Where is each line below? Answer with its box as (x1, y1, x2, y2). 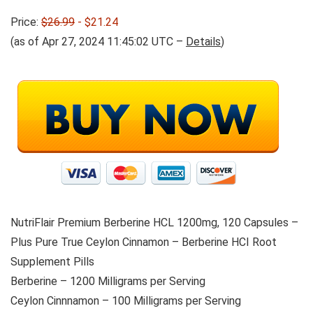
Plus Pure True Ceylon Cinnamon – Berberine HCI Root (10, 235, 277, 249)
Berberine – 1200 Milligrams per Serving (10, 275, 205, 289)
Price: (10, 15, 41, 29)
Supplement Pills (10, 255, 94, 269)
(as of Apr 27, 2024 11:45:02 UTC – (10, 35, 186, 49)
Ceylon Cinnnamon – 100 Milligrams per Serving (10, 294, 241, 308)
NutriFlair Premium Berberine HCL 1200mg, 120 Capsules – (10, 216, 298, 230)
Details (186, 35, 221, 49)
